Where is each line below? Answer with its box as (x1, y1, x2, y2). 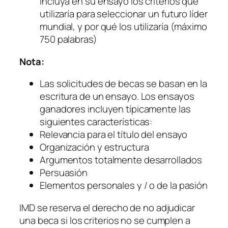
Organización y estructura (40, 140, 149, 154)
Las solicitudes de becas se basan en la (40, 77, 208, 91)
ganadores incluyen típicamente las (40, 102, 191, 116)
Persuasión (40, 166, 88, 180)
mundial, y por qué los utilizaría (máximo (40, 20, 207, 34)
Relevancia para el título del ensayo (40, 128, 188, 141)
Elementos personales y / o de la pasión (40, 179, 208, 192)
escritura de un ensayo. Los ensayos (40, 90, 194, 103)
